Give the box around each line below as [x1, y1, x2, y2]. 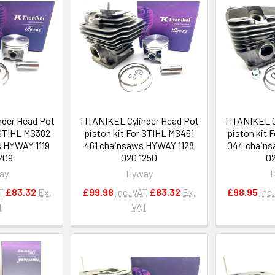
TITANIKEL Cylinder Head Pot [79, 114, 199, 126]
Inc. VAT [115, 185, 148, 198]
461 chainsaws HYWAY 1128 [84, 139, 195, 151]
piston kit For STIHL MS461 [84, 126, 195, 139]
